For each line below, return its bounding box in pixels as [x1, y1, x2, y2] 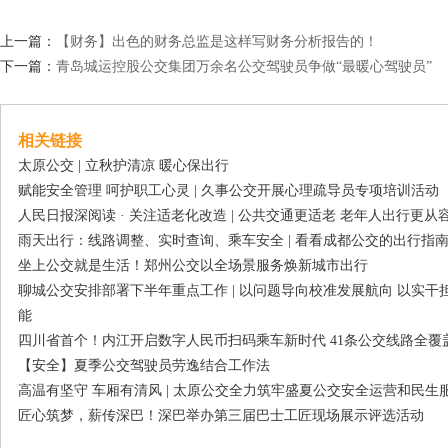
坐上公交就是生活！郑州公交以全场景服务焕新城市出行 [18, 257, 368, 273]
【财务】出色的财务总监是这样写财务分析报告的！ [56, 33, 378, 49]
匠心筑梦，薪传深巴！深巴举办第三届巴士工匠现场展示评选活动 [18, 407, 424, 423]
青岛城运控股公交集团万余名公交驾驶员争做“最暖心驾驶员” [56, 58, 432, 74]
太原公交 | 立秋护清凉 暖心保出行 [18, 157, 229, 173]
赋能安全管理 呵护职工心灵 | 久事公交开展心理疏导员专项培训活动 [18, 182, 439, 198]
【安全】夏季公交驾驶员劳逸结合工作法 [18, 357, 270, 373]
